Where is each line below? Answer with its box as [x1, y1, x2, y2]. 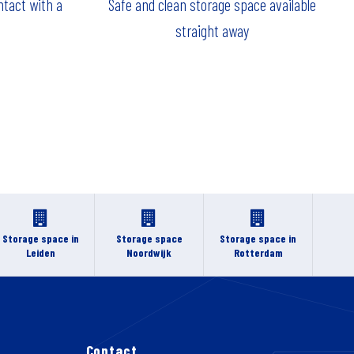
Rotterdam [233, 246, 283, 260]
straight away [175, 20, 250, 40]
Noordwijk [126, 246, 172, 260]
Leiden [25, 246, 55, 260]
